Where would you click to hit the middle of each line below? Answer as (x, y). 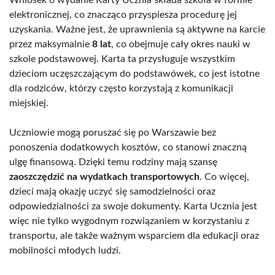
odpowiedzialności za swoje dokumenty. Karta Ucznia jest (133, 206)
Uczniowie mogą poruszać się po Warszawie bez (113, 132)
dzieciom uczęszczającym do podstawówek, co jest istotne (134, 73)
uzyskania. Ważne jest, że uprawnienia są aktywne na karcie (137, 29)
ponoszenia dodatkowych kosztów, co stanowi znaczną (128, 147)
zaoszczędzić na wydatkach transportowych (104, 176)
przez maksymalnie (51, 44)
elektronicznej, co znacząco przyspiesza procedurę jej (123, 14)
